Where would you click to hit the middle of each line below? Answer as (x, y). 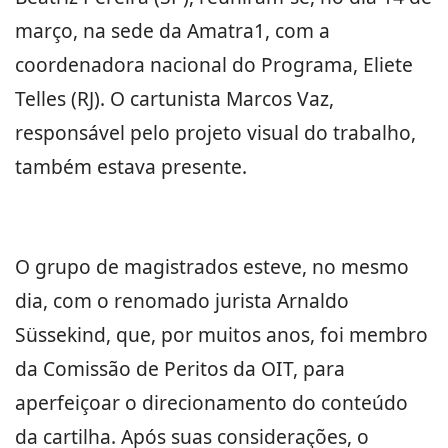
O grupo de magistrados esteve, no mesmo (212, 266)
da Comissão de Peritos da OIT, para (180, 368)
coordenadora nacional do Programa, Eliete (214, 64)
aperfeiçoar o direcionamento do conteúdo (211, 402)
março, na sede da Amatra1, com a (172, 30)
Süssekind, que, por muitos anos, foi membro (221, 334)
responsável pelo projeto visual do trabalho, (215, 132)
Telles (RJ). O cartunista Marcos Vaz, (174, 98)
